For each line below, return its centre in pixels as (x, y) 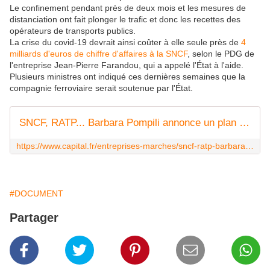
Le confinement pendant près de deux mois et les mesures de (128, 8)
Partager (34, 218)
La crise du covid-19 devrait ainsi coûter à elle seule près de (124, 42)
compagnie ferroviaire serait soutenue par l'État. (101, 88)
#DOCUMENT (36, 194)
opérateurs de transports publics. (73, 31)
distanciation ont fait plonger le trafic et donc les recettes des (125, 20)
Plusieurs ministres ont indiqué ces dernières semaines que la (127, 77)
